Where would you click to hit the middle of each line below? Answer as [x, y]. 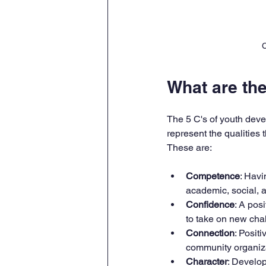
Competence [213, 176]
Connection [210, 233]
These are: [189, 147]
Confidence [210, 204]
